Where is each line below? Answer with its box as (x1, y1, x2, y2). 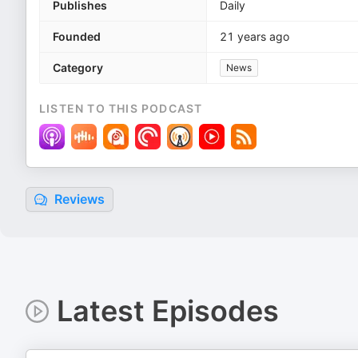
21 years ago (220, 30, 289, 43)
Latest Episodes (56, 293, 279, 328)
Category (53, 61, 103, 74)
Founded (53, 30, 101, 43)
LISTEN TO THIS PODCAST (39, 101, 203, 115)
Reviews (51, 191, 105, 207)
